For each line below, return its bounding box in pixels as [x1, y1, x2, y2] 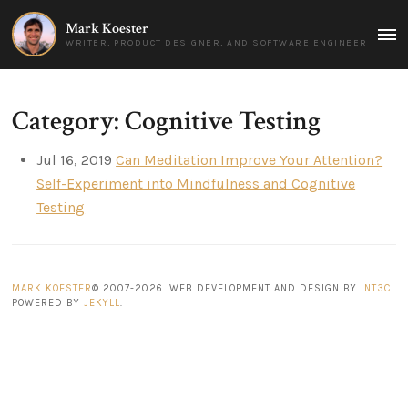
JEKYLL [84, 296, 121, 309]
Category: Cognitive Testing [12, 103, 321, 139]
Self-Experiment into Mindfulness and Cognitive [36, 174, 356, 192]
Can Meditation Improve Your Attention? [116, 150, 383, 168]
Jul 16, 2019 [36, 150, 113, 168]
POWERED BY [12, 296, 85, 309]
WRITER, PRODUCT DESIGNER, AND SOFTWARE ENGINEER [66, 37, 368, 49]
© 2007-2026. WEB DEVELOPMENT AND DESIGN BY [92, 281, 362, 294]
